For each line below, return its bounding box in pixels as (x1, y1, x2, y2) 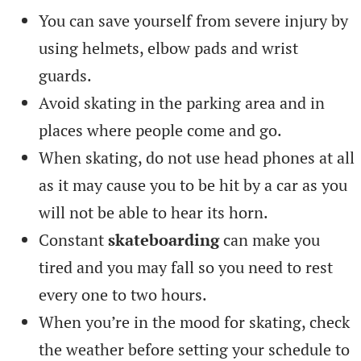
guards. (39, 64, 92, 86)
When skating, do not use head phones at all (39, 146, 355, 168)
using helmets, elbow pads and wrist (39, 36, 298, 59)
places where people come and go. (39, 118, 282, 141)
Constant (39, 228, 108, 251)
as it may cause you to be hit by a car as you (39, 173, 347, 196)
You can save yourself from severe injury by (39, 9, 348, 31)
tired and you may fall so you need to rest (39, 255, 333, 278)
